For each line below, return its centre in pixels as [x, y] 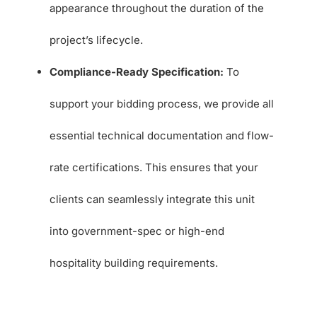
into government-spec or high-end [137, 231]
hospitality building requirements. [133, 263]
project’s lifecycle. [96, 40]
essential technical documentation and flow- [161, 135]
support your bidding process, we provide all [161, 103]
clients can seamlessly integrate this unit [152, 199]
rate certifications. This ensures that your [154, 167]
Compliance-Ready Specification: [136, 71]
